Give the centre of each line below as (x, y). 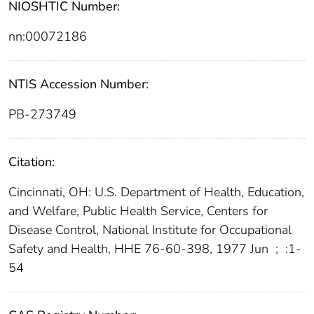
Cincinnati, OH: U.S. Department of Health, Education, (156, 192)
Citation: (32, 162)
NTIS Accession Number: (78, 84)
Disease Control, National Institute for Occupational (150, 230)
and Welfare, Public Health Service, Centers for (138, 211)
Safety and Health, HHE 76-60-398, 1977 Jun (140, 249)
